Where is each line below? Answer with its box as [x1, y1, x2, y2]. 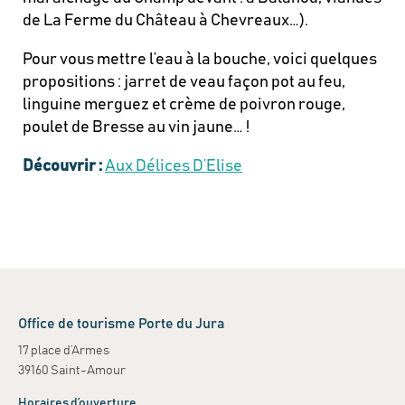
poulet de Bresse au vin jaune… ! [23, 119, 250, 136]
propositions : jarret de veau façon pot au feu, [23, 74, 345, 90]
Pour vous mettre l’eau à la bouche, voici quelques [23, 52, 377, 68]
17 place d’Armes [18, 344, 109, 357]
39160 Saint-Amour [18, 364, 126, 377]
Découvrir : [23, 158, 105, 174]
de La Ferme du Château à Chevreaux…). [23, 13, 308, 29]
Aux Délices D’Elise [105, 158, 242, 174]
